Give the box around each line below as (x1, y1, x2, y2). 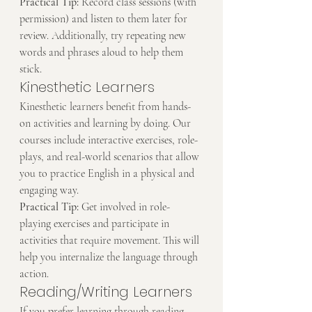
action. (19, 267, 49, 281)
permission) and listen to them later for (19, 12, 190, 26)
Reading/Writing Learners (19, 282, 192, 302)
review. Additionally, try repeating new (19, 29, 189, 43)
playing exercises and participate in (19, 217, 172, 231)
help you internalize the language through (19, 250, 201, 265)
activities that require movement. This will (19, 233, 202, 248)
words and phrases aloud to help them (19, 45, 186, 60)
